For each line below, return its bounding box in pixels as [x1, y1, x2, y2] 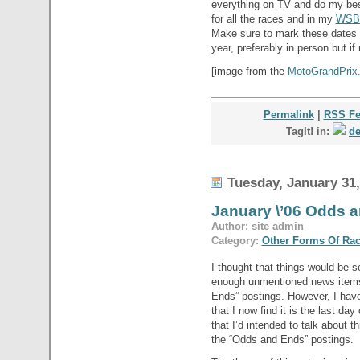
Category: [211, 234, 262, 247]
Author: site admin [211, 219, 304, 232]
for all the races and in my [211, 12, 336, 25]
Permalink [263, 108, 314, 121]
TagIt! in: [286, 125, 333, 137]
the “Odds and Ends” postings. [211, 333, 354, 346]
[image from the [211, 64, 288, 77]
